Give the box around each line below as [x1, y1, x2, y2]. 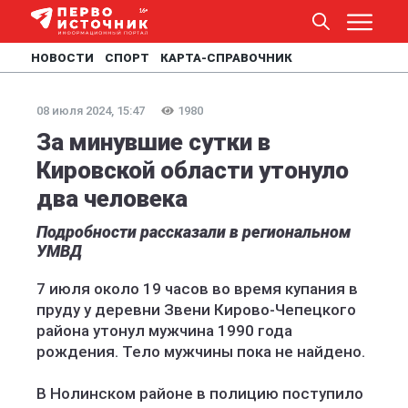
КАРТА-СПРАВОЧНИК [160, 51, 292, 65]
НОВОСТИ [31, 51, 94, 65]
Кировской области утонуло [36, 157, 349, 184]
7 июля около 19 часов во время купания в [36, 280, 358, 298]
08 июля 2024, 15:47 [36, 104, 145, 117]
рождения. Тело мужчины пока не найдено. [36, 342, 365, 361]
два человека [36, 185, 188, 212]
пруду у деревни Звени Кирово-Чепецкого [36, 301, 356, 319]
